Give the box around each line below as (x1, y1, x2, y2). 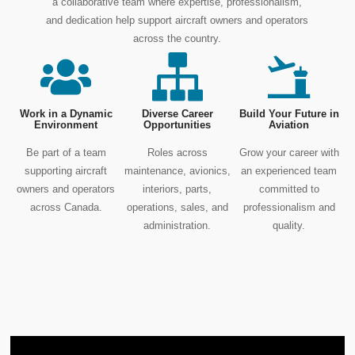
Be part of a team (25, 147, 106, 159)
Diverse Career (141, 108, 213, 120)
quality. (273, 219, 306, 232)
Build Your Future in (239, 108, 339, 120)
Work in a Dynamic (19, 108, 113, 120)
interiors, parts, (143, 183, 212, 196)
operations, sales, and (126, 201, 228, 214)
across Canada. (29, 201, 102, 214)
